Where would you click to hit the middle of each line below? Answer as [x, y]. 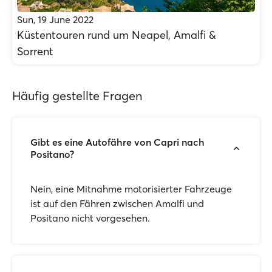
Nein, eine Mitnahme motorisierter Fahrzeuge [131, 189]
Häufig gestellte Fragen [77, 96]
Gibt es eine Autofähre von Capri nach [117, 142]
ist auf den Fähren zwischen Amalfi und [117, 203]
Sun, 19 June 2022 [55, 19]
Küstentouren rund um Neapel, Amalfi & [117, 35]
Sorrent [35, 51]
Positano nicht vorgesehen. [90, 218]
